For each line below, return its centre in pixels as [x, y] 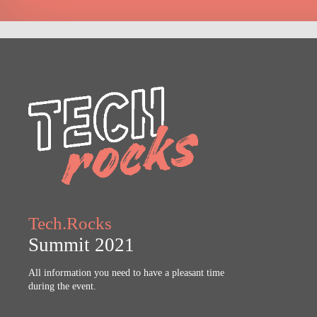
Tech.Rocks [70, 223]
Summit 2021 [81, 245]
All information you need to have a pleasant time [126, 273]
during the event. [62, 286]
